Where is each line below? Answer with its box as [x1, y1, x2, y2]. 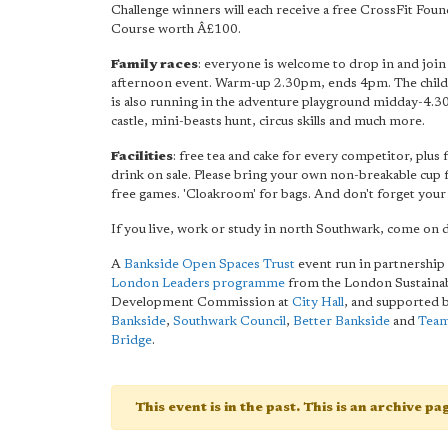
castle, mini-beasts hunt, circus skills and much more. [111, 115, 425, 128]
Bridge [111, 334, 152, 347]
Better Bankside [293, 315, 390, 328]
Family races [111, 58, 198, 71]
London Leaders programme [111, 277, 285, 290]
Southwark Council [173, 315, 286, 328]
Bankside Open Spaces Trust [124, 258, 295, 271]
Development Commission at [111, 296, 292, 309]
